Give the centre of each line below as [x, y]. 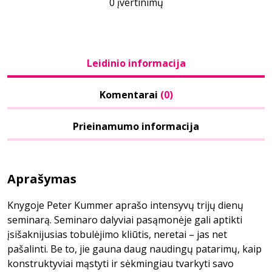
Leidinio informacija [136, 63]
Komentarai [130, 95]
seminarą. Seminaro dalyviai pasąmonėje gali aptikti [125, 220]
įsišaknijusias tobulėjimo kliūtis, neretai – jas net [117, 234]
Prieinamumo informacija [136, 126]
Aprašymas [42, 179]
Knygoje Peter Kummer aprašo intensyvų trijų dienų [125, 205]
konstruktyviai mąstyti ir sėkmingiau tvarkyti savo [121, 263]
